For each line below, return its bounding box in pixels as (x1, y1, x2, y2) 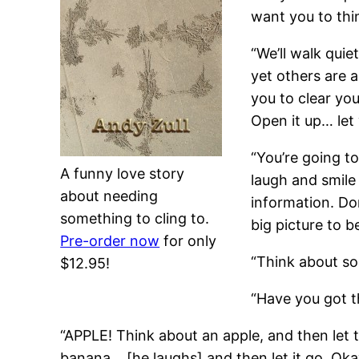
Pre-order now (60, 232, 160, 250)
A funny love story (60, 165, 185, 183)
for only (159, 232, 217, 250)
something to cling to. (60, 210, 210, 228)
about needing (60, 188, 159, 205)
